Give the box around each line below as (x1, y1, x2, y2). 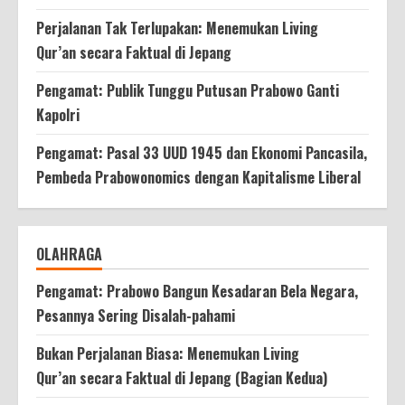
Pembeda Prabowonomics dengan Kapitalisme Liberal (36, 165, 361, 188)
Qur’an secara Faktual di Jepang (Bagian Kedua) (36, 366, 327, 389)
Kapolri (36, 103, 80, 126)
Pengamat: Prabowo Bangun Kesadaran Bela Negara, (36, 279, 358, 302)
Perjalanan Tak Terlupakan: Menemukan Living (36, 16, 318, 39)
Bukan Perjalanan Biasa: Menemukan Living (36, 342, 299, 364)
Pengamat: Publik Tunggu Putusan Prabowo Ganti (36, 79, 339, 101)
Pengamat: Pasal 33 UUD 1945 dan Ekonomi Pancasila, (36, 141, 367, 164)
